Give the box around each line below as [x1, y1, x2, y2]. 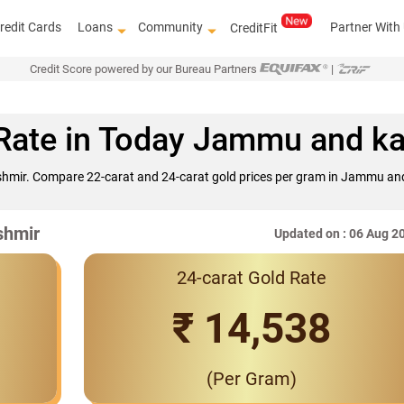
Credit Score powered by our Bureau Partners [29, 61, 257, 76]
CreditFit [230, 20, 279, 35]
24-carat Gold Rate [177, 267, 327, 289]
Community [138, 20, 204, 34]
